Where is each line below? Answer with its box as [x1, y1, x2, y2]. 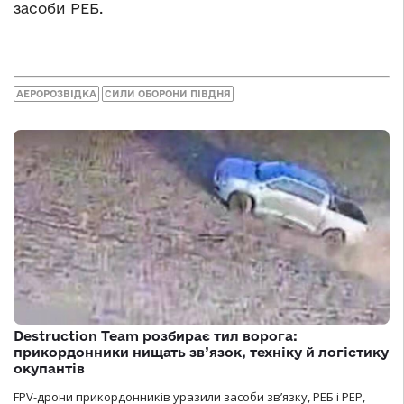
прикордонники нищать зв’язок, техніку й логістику [14, 344, 389, 360]
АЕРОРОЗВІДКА [16, 87, 96, 99]
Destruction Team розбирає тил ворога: [14, 327, 298, 344]
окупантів [14, 360, 85, 376]
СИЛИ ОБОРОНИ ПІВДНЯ [105, 87, 231, 99]
